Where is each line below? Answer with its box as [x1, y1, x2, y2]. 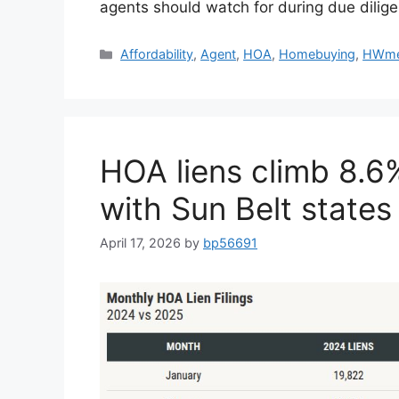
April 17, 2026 [100, 235, 181, 251]
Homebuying [279, 46, 356, 62]
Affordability [120, 46, 194, 62]
